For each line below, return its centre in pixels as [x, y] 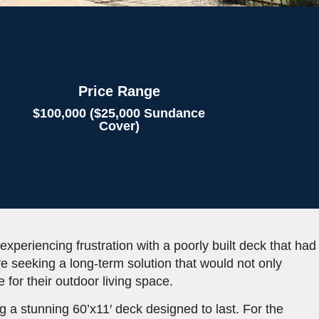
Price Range [119, 91]
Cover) [119, 126]
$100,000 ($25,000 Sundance [119, 113]
